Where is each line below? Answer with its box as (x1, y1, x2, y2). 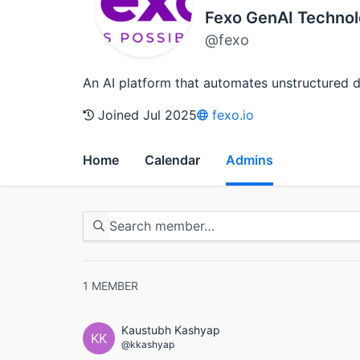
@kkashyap (121, 337, 174, 350)
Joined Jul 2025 (94, 106, 197, 123)
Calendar (145, 151, 200, 168)
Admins (226, 151, 273, 168)
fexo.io (208, 106, 254, 123)
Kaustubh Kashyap (121, 322, 220, 337)
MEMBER (92, 278, 138, 292)
